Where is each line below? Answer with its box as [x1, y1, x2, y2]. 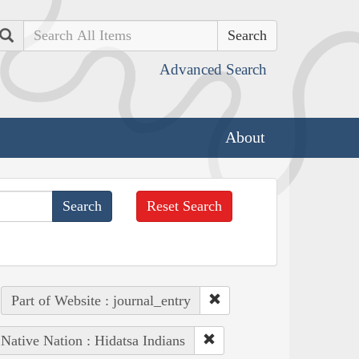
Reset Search [147, 197, 223, 214]
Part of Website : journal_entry [10, 292, 191, 309]
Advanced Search [159, 61, 267, 78]
